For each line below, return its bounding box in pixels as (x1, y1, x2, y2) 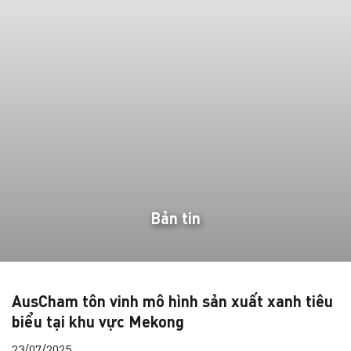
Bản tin (150, 212, 201, 229)
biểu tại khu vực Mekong (12, 316, 184, 332)
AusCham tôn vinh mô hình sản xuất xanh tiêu (12, 295, 333, 312)
